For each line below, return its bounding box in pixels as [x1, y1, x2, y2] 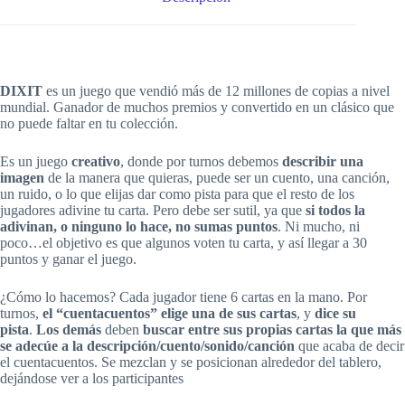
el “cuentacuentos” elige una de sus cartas [42, 306, 297, 322]
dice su [315, 306, 356, 322]
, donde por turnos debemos [120, 154, 282, 170]
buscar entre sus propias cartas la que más [143, 322, 401, 338]
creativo [71, 154, 120, 170]
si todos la [306, 202, 365, 219]
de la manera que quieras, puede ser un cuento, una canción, [44, 170, 390, 186]
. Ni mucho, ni [278, 219, 360, 235]
